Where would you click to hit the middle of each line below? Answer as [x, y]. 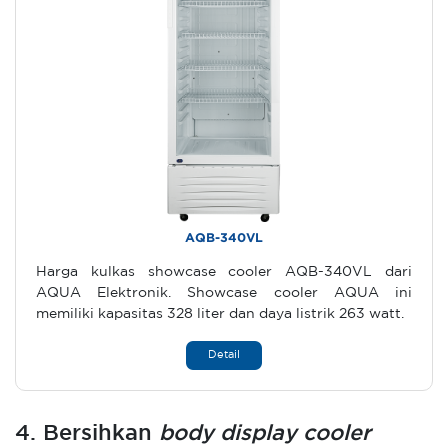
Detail [224, 355]
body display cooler [265, 433]
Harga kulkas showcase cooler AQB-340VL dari [224, 272]
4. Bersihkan [87, 433]
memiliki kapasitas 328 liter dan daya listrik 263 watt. [220, 314]
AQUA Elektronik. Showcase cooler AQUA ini [224, 293]
